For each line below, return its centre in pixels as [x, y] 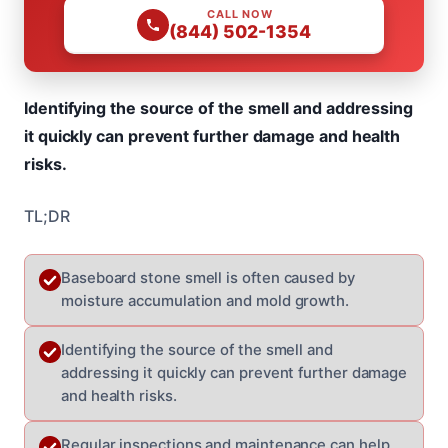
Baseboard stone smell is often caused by [208, 277]
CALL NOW [240, 13]
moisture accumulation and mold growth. [205, 300]
